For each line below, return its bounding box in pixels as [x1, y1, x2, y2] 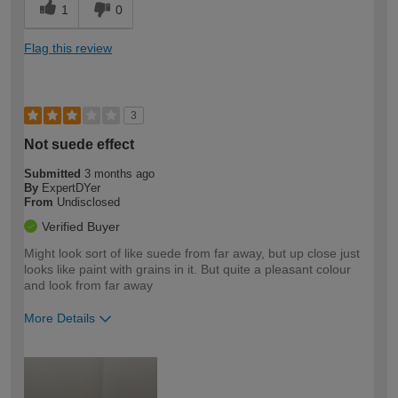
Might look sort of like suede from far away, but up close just [24, 246, 360, 261]
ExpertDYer [42, 181, 100, 195]
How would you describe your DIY [24, 346, 229, 361]
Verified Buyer [42, 219, 120, 235]
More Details [24, 311, 95, 326]
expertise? [24, 363, 88, 378]
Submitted [24, 167, 84, 181]
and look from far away [24, 278, 153, 293]
